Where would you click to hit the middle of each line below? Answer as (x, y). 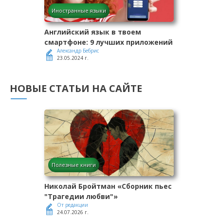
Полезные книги (74, 164)
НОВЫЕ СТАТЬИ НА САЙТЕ (76, 88)
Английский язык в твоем (93, 32)
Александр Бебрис (78, 50)
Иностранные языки (79, 10)
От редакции (73, 205)
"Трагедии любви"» (81, 196)
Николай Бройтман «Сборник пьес (108, 186)
